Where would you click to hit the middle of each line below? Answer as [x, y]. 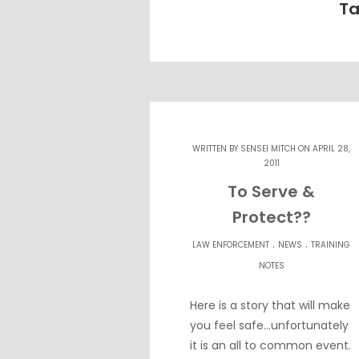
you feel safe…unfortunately [269, 325]
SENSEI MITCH [268, 149]
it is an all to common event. [270, 345]
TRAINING [331, 245]
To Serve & [272, 192]
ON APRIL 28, [323, 149]
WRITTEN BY [217, 149]
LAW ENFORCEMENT [231, 245]
